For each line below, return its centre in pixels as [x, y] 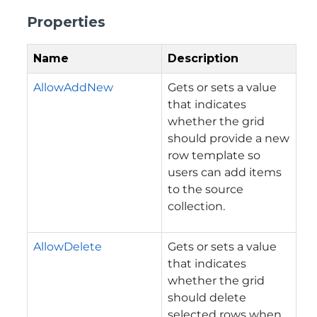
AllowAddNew [73, 87]
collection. [196, 206]
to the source [206, 189]
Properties [66, 22]
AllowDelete [68, 246]
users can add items [225, 172]
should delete [207, 297]
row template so [214, 155]
